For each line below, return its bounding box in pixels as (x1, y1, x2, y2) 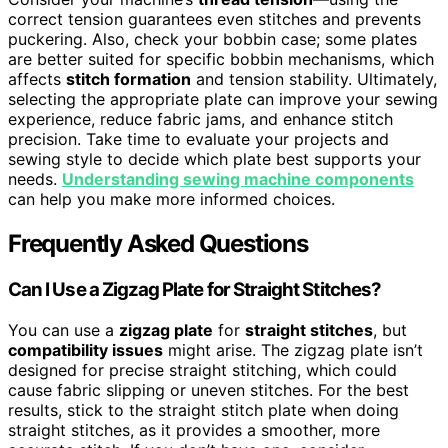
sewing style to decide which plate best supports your (8, 149, 421, 170)
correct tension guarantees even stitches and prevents (8, 9, 421, 30)
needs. (8, 169, 62, 190)
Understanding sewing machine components (62, 169, 414, 190)
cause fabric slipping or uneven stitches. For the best (8, 379, 409, 400)
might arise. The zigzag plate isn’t (163, 339, 423, 360)
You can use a (8, 319, 119, 340)
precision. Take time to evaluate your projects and (8, 129, 389, 150)
